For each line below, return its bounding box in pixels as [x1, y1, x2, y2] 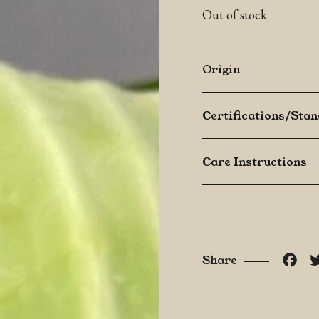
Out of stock [202, 6, 267, 23]
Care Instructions [202, 155, 307, 168]
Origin [202, 62, 241, 75]
